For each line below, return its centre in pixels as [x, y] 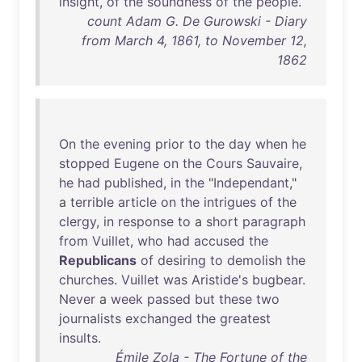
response [146, 221]
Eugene [137, 163]
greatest [245, 318]
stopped [84, 163]
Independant [251, 183]
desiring [182, 260]
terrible [92, 202]
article [137, 202]
